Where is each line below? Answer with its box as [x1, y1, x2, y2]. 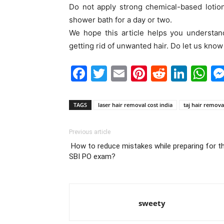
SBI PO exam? [69, 152, 115, 161]
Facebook [87, 63, 161, 83]
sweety [138, 198, 165, 208]
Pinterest [147, 63, 215, 83]
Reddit [167, 63, 216, 83]
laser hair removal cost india [98, 101, 172, 108]
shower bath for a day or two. [69, 15, 172, 24]
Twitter [107, 63, 161, 83]
